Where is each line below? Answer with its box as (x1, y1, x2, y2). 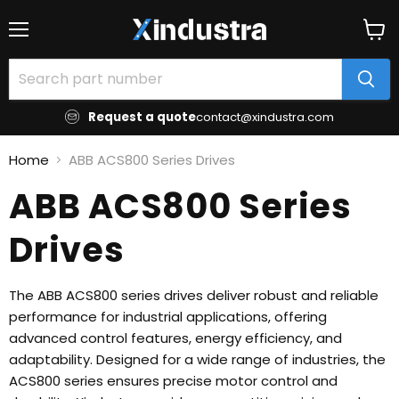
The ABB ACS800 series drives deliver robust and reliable (9, 285, 379, 305)
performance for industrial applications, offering (9, 306, 327, 326)
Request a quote (88, 108, 196, 126)
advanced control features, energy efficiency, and (9, 328, 342, 347)
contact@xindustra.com (196, 108, 334, 126)
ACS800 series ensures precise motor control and (9, 370, 338, 390)
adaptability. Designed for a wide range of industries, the (9, 349, 386, 369)
